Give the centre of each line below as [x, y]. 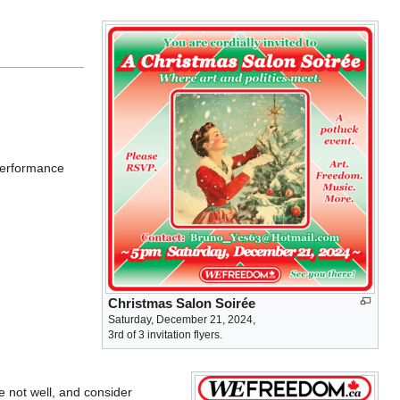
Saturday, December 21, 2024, [182, 319]
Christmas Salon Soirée [182, 303]
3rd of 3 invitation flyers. [165, 334]
